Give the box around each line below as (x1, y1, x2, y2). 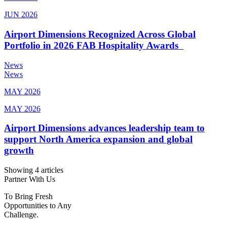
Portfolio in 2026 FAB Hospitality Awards (4, 40, 183, 51)
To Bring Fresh (4, 192, 53, 201)
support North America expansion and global (4, 134, 193, 145)
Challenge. (4, 210, 39, 219)
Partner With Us (4, 175, 55, 184)
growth (4, 145, 34, 156)
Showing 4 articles (4, 166, 63, 175)
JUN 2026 (4, 10, 37, 19)
